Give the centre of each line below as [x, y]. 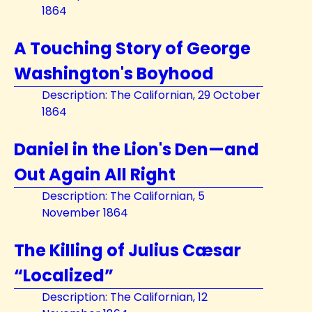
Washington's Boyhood [114, 73]
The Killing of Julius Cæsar [127, 250]
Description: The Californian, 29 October [151, 95]
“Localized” [64, 275]
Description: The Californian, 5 [123, 196]
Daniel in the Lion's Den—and [136, 149]
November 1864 [85, 213]
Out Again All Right [95, 174]
